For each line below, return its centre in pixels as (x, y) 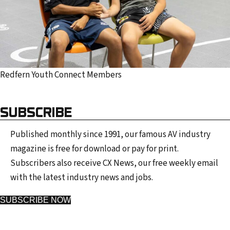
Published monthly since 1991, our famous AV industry (110, 135)
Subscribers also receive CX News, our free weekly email (114, 164)
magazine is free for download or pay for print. (94, 149)
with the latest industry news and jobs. (82, 178)
